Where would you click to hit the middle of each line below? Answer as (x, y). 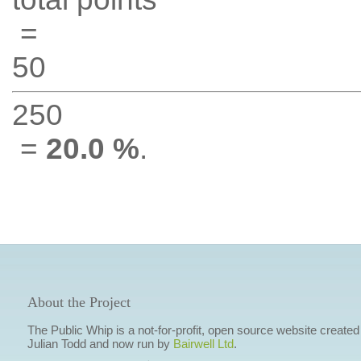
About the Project (79, 302)
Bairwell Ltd (203, 344)
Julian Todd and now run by (100, 344)
